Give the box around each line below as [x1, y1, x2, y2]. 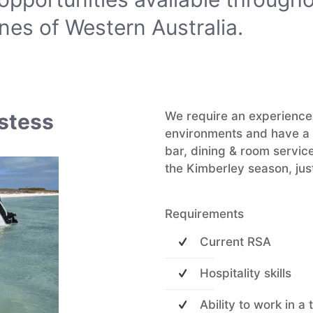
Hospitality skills [200, 266, 291, 280]
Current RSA [200, 235, 271, 249]
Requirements [165, 207, 244, 221]
